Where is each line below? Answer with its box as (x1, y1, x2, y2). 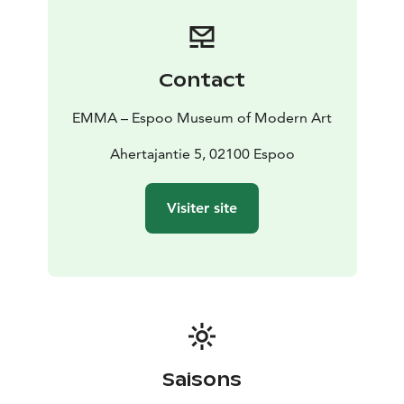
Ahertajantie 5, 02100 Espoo (109, 145, 295, 163)
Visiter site (167, 199, 237, 217)
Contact (159, 69, 245, 93)
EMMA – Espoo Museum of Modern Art (72, 109, 332, 127)
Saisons (162, 368, 242, 392)
